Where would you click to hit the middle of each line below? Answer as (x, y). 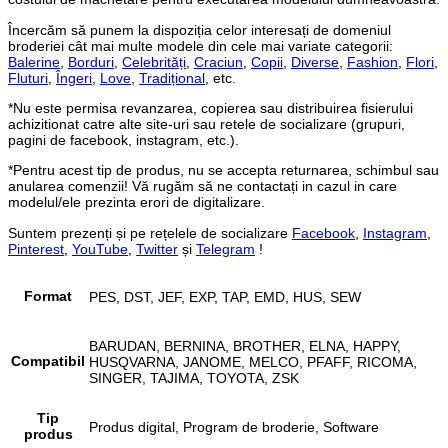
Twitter (157, 248)
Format (48, 296)
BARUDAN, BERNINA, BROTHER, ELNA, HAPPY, (245, 345)
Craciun (218, 61)
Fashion (372, 61)
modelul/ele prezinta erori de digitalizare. (136, 202)
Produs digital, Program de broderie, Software (234, 426)
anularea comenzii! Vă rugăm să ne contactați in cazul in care (202, 186)
